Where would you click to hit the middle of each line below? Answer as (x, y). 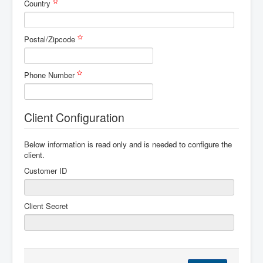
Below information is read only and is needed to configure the (128, 144)
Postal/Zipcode (51, 39)
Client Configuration (74, 117)
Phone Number (50, 75)
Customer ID (45, 171)
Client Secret (46, 206)
